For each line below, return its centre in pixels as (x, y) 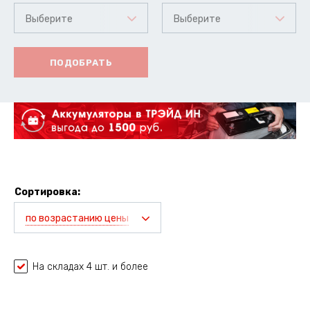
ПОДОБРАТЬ (81, 62)
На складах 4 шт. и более (90, 267)
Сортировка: (47, 192)
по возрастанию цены (77, 219)
